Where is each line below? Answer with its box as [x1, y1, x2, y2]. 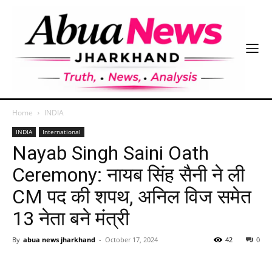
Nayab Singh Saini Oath [12, 141, 209, 165]
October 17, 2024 [105, 234, 158, 244]
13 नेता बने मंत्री [12, 206, 129, 230]
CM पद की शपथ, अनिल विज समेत [12, 185, 251, 208]
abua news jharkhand [23, 234, 95, 244]
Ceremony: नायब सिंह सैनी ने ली [12, 163, 245, 186]
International [42, 127, 81, 136]
